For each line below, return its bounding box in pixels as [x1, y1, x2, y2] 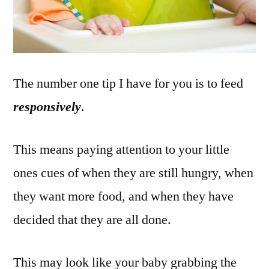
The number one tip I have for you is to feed [13, 75, 243, 92]
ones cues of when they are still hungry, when [13, 165, 253, 181]
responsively [13, 98, 81, 115]
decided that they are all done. [13, 211, 171, 228]
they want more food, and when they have [13, 188, 234, 205]
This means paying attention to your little [13, 141, 229, 158]
